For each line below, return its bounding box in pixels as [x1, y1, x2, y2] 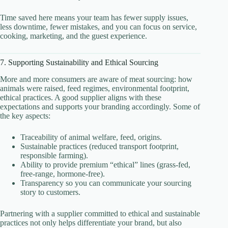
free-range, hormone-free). [20, 169, 105, 178]
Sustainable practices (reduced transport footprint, [20, 141, 179, 151]
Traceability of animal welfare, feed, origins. [20, 132, 162, 141]
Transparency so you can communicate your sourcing [20, 178, 191, 187]
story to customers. [20, 187, 80, 196]
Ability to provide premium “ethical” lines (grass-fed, [20, 160, 190, 169]
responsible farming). [20, 151, 88, 160]
